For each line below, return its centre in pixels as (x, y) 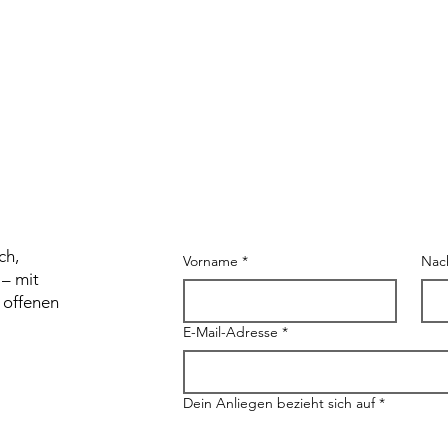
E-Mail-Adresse (230, 332)
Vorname (210, 261)
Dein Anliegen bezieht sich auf (279, 403)
